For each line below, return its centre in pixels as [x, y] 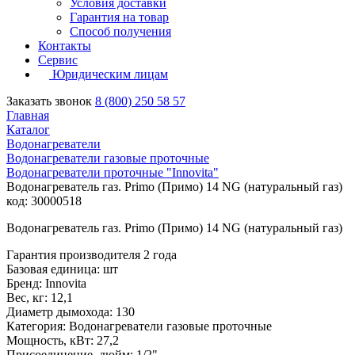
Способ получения [120, 32]
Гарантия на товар [119, 17]
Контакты [65, 46]
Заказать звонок [49, 101]
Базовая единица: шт [62, 269]
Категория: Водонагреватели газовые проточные [139, 326]
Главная [28, 116]
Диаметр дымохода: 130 [71, 312]
